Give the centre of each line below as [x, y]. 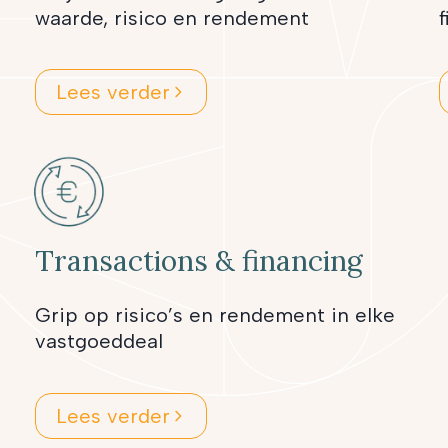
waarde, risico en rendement [172, 17]
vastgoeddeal [99, 341]
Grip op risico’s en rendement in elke [215, 315]
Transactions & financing [199, 261]
